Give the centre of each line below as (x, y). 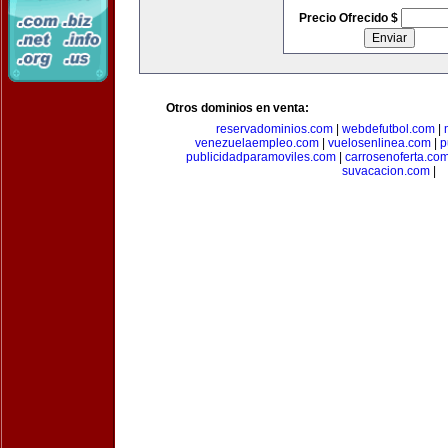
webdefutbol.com (388, 129)
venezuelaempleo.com (257, 143)
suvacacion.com (386, 171)
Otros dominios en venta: (237, 108)
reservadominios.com (274, 129)
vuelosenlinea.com (379, 143)
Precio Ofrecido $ (349, 18)
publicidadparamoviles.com (261, 157)
